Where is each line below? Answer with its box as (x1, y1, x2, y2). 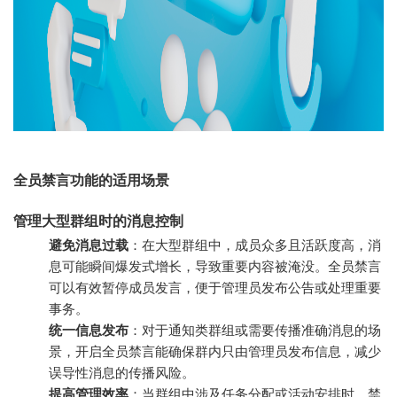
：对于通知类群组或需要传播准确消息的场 (128, 322, 381, 338)
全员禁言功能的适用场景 (13, 172, 169, 188)
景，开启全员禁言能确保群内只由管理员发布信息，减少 (49, 343, 381, 359)
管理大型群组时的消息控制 (13, 213, 183, 229)
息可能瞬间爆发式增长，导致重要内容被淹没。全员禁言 (49, 258, 381, 274)
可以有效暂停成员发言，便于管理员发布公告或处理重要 (49, 279, 381, 295)
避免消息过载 (49, 237, 128, 253)
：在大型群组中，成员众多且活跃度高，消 (128, 237, 381, 253)
